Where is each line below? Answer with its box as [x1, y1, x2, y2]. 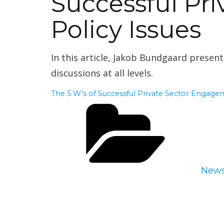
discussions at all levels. [51, 66, 153, 79]
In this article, [51, 51, 113, 63]
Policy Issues [51, 14, 201, 44]
